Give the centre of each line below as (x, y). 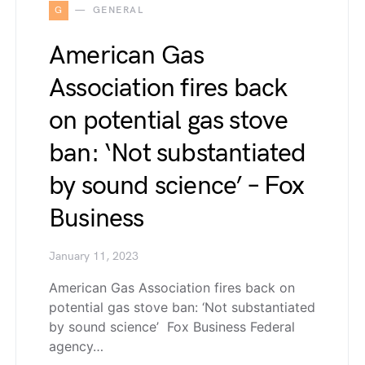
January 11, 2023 (94, 256)
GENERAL (118, 10)
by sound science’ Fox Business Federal (172, 326)
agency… (76, 346)
